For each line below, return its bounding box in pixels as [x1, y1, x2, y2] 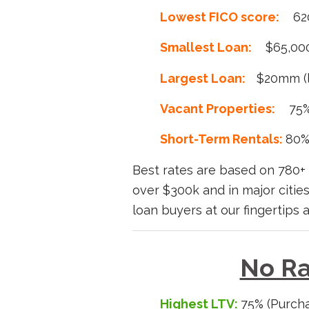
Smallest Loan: [160, 40, 252, 55]
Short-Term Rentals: [160, 132, 286, 147]
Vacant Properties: [160, 101, 275, 116]
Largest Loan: [160, 70, 246, 86]
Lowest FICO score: [160, 10, 279, 25]
